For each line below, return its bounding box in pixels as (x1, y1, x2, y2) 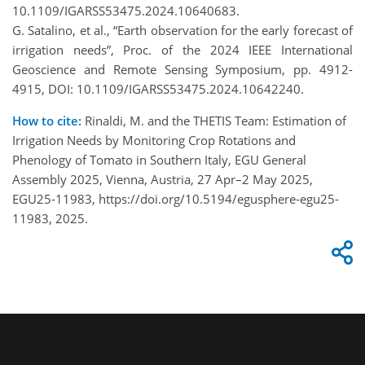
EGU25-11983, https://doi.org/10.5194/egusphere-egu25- (12, 190, 339, 207)
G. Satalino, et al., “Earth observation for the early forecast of (12, 21, 353, 38)
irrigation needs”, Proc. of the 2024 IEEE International (12, 41, 353, 58)
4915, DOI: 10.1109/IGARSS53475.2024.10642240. (12, 80, 304, 97)
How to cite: (12, 112, 81, 129)
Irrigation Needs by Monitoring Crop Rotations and (12, 131, 296, 148)
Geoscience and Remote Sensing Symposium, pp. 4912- (12, 60, 353, 77)
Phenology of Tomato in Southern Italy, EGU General (12, 151, 306, 168)
